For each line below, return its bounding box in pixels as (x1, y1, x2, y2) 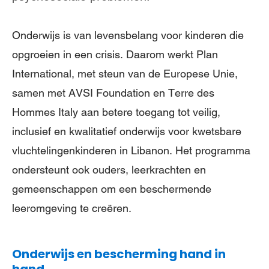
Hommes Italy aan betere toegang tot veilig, (12, 106, 220, 118)
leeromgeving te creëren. (12, 202, 131, 214)
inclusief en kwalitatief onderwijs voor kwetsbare (12, 125, 241, 138)
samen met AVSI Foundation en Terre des (12, 86, 214, 99)
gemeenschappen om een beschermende (12, 183, 211, 195)
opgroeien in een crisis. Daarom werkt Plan (12, 48, 218, 61)
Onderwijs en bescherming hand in (12, 246, 226, 262)
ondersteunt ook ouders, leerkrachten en (12, 163, 206, 176)
